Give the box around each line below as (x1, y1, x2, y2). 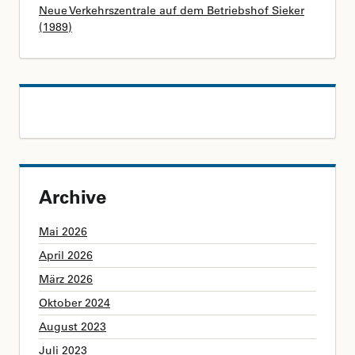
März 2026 (39, 271, 93, 286)
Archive (39, 184, 107, 208)
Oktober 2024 (39, 295, 110, 310)
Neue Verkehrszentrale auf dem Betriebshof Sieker (39, 2, 304, 17)
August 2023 (39, 319, 106, 334)
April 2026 (39, 247, 93, 262)
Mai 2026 (39, 223, 87, 239)
